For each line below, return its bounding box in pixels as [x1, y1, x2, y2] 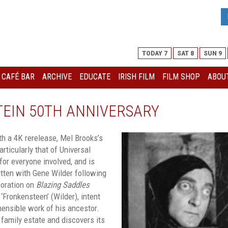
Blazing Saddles [36, 179, 90, 190]
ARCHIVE [42, 71, 72, 81]
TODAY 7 [142, 49, 167, 57]
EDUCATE [79, 71, 110, 81]
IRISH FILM [118, 71, 155, 81]
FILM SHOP [162, 71, 200, 81]
